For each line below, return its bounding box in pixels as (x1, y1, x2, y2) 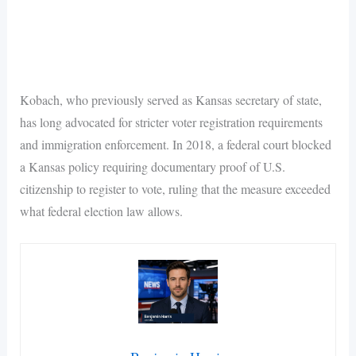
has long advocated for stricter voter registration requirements (19, 113, 323, 130)
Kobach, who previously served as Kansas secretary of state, (19, 91, 322, 108)
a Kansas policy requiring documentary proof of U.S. (19, 157, 285, 175)
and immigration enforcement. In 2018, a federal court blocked (19, 135, 331, 153)
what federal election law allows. (19, 202, 183, 219)
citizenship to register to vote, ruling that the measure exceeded (19, 180, 331, 197)
